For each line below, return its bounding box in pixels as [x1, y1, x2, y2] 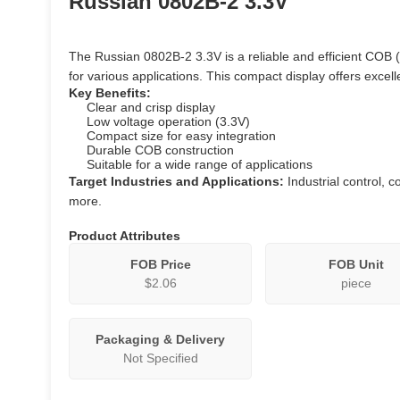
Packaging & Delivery [96, 332, 226, 346]
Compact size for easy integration [87, 129, 277, 143]
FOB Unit [328, 257, 384, 271]
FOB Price [129, 257, 191, 271]
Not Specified [122, 351, 198, 365]
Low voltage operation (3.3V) [87, 114, 251, 129]
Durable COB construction [87, 143, 235, 157]
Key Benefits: [69, 86, 152, 100]
